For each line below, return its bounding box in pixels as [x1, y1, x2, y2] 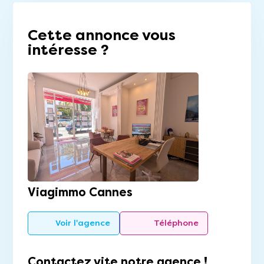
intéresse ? [28, 41, 108, 58]
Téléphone [154, 218, 199, 228]
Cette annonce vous [28, 27, 176, 44]
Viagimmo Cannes [28, 186, 133, 199]
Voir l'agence [55, 218, 110, 228]
